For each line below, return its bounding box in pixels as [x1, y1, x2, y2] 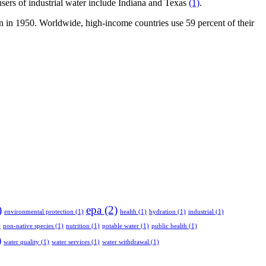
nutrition [66, 223, 90, 230]
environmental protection [4, 208, 74, 216]
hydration [149, 208, 176, 216]
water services [52, 239, 90, 246]
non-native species [3, 223, 53, 230]
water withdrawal [102, 239, 149, 246]
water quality [4, 239, 39, 246]
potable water [102, 223, 139, 230]
